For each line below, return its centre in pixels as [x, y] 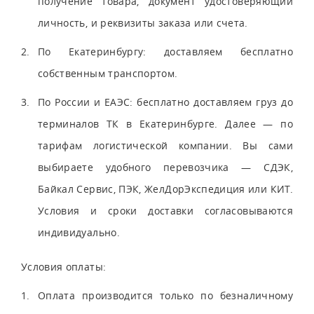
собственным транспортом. [108, 73]
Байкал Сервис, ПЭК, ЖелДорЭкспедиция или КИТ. [165, 189]
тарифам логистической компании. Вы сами [165, 145]
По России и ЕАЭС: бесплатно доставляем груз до [165, 102]
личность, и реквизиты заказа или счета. [143, 22]
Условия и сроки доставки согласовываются [165, 210]
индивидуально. [79, 232]
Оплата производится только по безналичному [165, 295]
